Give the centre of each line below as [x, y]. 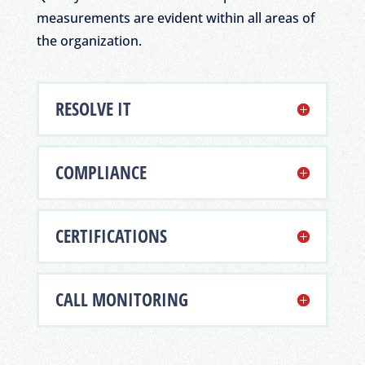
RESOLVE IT [93, 108]
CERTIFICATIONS [111, 235]
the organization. [89, 41]
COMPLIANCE [101, 172]
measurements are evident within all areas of [176, 18]
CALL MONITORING [121, 299]
